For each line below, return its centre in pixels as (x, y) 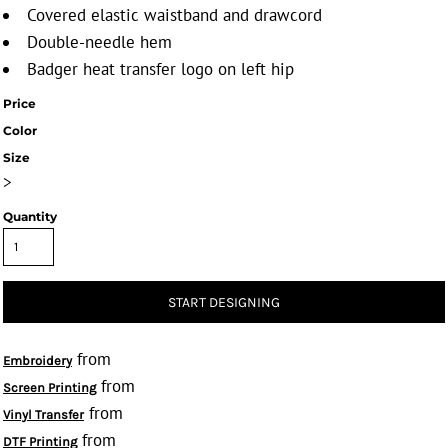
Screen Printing (49, 387)
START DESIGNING (224, 303)
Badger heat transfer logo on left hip (160, 69)
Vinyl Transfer (43, 414)
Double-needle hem (99, 42)
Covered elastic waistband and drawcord (174, 15)
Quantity (30, 216)
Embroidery (37, 360)
